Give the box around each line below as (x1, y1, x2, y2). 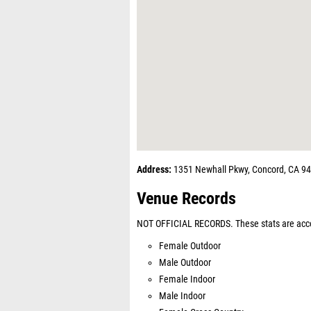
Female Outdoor (159, 240, 221, 252)
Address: (137, 164, 171, 176)
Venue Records (137, 189, 236, 208)
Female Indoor (159, 274, 215, 285)
